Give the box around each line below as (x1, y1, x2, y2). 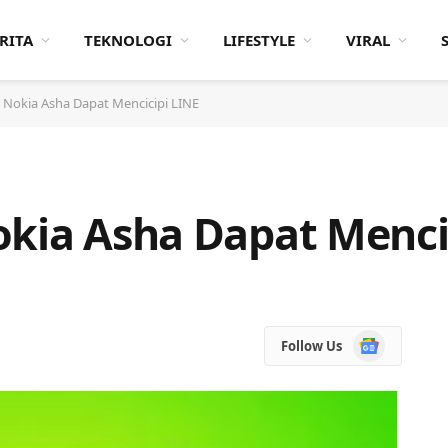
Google (351, 330, 399, 349)
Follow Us (280, 336, 342, 355)
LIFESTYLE (223, 30, 296, 50)
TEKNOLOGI (84, 30, 173, 50)
